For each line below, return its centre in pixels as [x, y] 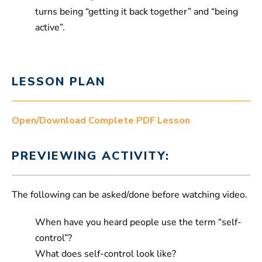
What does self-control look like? [106, 254]
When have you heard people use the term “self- [138, 223]
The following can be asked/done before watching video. [130, 195]
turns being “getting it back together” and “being [137, 12]
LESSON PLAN [58, 82]
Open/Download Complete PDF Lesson [101, 121]
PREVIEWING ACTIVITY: [91, 156]
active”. [50, 28]
